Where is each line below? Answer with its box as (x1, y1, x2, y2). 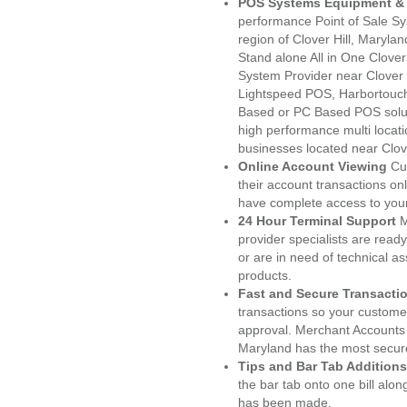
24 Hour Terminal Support (238, 213, 396, 228)
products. (238, 268, 292, 283)
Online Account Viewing (238, 159, 391, 174)
